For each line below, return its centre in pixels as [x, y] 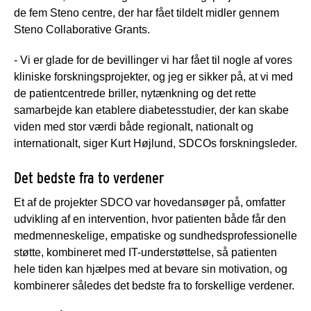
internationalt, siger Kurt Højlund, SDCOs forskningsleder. [155, 144]
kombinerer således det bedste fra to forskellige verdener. [154, 286]
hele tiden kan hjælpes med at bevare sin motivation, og [151, 269]
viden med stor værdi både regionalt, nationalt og [134, 127]
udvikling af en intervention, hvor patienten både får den [150, 219]
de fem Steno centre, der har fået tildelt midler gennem [146, 13]
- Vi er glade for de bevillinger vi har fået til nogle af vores [153, 60]
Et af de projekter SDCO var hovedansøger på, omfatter [150, 203]
